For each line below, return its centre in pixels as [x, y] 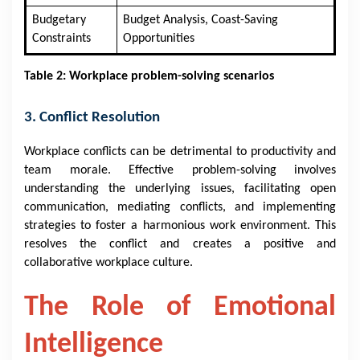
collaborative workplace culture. [108, 263]
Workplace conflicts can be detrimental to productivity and [180, 152]
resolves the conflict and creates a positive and [180, 244]
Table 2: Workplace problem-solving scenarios [151, 76]
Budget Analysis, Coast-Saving [200, 20]
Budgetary [59, 20]
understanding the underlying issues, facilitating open [180, 189]
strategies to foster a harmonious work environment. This [180, 226]
